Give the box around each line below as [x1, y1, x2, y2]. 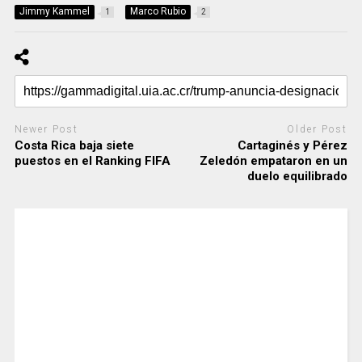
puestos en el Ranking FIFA [14, 154, 170, 169]
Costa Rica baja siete [14, 138, 134, 154]
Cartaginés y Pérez [238, 138, 348, 154]
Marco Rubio [129, 5, 186, 17]
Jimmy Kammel [19, 5, 90, 17]
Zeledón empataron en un [200, 154, 348, 169]
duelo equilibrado [247, 169, 348, 184]
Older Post [287, 123, 348, 135]
